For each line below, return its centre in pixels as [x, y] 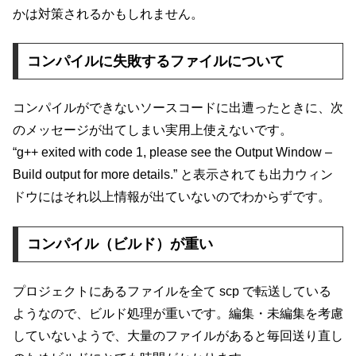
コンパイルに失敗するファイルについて [155, 61]
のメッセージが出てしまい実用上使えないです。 [153, 130]
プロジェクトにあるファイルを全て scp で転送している [172, 291]
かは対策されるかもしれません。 [108, 14]
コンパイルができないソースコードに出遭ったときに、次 [178, 108]
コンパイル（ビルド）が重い [120, 244]
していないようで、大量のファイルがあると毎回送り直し [178, 335]
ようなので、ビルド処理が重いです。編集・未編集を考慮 [178, 313]
